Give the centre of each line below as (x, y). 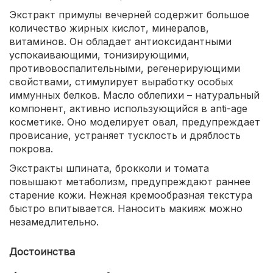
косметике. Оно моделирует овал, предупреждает (135, 122)
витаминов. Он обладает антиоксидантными (120, 41)
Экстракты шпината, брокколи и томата (109, 168)
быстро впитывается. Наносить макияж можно (126, 208)
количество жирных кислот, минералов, (109, 28)
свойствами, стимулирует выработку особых (121, 82)
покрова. (31, 149)
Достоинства (42, 252)
